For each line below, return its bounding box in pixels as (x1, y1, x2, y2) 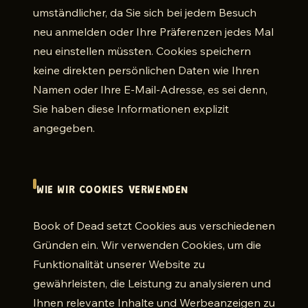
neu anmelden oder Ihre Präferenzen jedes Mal (33, 25, 274, 38)
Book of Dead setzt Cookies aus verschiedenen (33, 219, 275, 232)
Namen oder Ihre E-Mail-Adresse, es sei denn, (33, 82, 267, 96)
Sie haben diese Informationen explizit (33, 102, 229, 115)
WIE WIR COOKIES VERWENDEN (36, 185, 188, 196)
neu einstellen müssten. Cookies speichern (33, 44, 251, 58)
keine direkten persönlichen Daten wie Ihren (33, 63, 259, 77)
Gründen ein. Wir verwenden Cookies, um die (33, 238, 261, 252)
